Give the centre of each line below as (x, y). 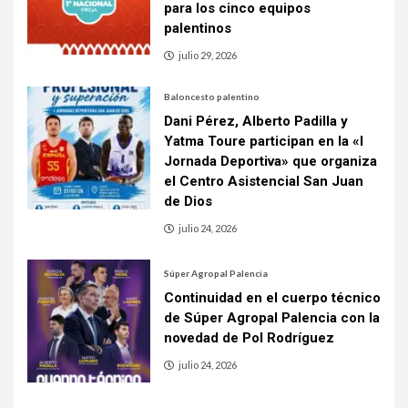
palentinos (198, 28)
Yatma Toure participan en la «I (264, 141)
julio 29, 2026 (208, 55)
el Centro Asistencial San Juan (264, 181)
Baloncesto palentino (212, 96)
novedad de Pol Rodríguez (249, 338)
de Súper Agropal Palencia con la (272, 318)
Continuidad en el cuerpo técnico (272, 298)
